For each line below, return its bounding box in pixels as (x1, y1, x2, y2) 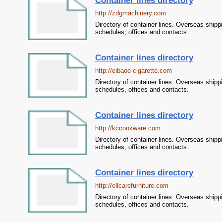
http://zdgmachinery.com (95, 9, 166, 17)
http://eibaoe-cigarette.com (95, 67, 172, 74)
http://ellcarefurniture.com (95, 182, 168, 189)
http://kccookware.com (95, 124, 161, 132)
